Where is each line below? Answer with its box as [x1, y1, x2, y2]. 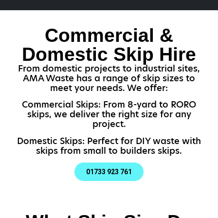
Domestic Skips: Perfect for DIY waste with [17, 134, 201, 147]
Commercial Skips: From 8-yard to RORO [22, 98, 196, 111]
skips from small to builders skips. [36, 144, 182, 157]
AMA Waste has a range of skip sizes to [23, 72, 195, 84]
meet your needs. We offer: [50, 81, 168, 94]
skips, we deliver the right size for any [27, 108, 191, 121]
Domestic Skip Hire [22, 43, 196, 65]
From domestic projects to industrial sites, [18, 62, 200, 74]
